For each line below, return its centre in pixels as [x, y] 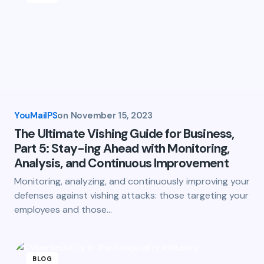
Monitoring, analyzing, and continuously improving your [132, 181]
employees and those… [63, 209]
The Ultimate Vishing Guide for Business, [124, 134]
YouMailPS [36, 115]
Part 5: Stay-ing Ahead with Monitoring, [122, 148]
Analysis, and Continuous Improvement [121, 163]
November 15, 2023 [111, 115]
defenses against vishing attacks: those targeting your [131, 195]
